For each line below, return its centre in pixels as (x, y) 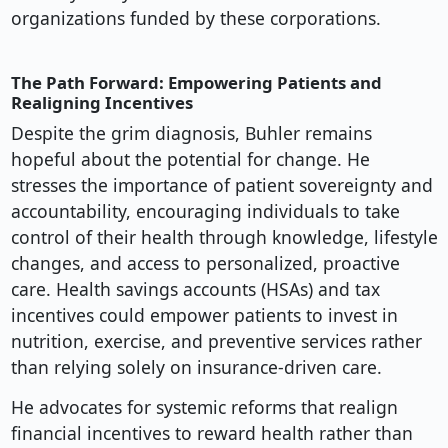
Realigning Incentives (101, 103)
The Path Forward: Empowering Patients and (196, 83)
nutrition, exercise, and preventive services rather (216, 341)
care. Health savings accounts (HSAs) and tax (195, 289)
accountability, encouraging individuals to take (205, 211)
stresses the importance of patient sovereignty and (221, 185)
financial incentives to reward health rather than (211, 433)
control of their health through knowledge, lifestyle (224, 237)
